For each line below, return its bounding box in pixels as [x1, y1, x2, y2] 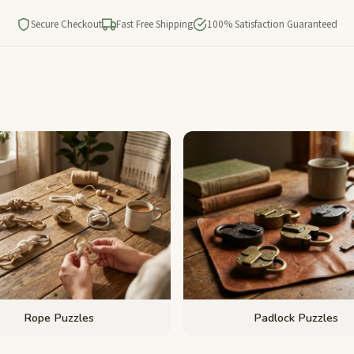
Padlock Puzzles [253, 309, 338, 326]
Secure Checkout [31, 17, 102, 32]
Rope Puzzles [23, 309, 94, 326]
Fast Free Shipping [116, 17, 193, 32]
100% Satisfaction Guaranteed [207, 17, 337, 32]
